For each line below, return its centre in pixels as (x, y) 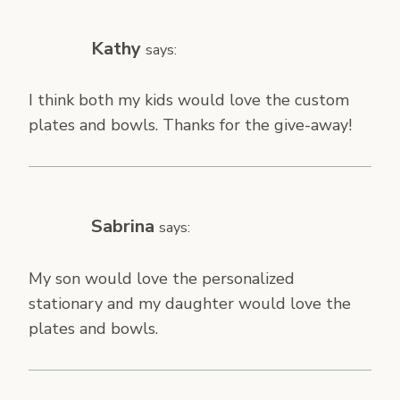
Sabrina (123, 227)
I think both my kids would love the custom (189, 100)
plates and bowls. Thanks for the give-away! (190, 125)
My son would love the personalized (162, 279)
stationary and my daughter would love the (190, 304)
